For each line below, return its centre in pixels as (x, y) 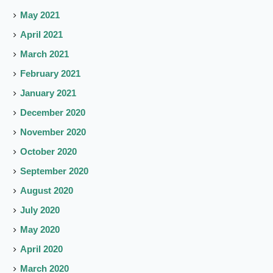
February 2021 (51, 74)
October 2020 (49, 152)
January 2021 (48, 93)
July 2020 (40, 210)
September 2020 (55, 171)
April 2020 (42, 249)
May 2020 (40, 230)
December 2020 (53, 113)
